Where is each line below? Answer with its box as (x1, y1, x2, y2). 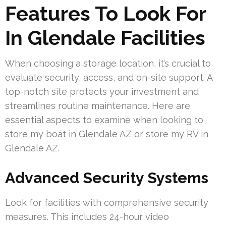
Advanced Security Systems (5, 168, 208, 187)
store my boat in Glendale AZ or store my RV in (5, 128, 208, 139)
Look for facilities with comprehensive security (5, 197, 208, 208)
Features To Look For (5, 1, 206, 25)
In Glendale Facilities (5, 25, 205, 49)
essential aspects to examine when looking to (5, 114, 203, 125)
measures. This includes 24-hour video (5, 211, 169, 222)
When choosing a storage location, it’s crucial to (5, 58, 211, 69)
